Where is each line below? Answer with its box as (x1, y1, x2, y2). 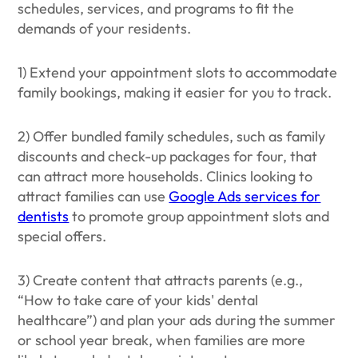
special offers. (18, 227, 107, 245)
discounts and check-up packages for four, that (18, 147, 318, 165)
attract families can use (18, 187, 169, 205)
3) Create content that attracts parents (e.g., (18, 271, 304, 289)
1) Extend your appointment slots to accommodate (18, 63, 338, 82)
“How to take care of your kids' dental (18, 291, 259, 309)
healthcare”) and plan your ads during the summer (18, 311, 336, 329)
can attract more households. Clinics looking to (18, 167, 313, 185)
